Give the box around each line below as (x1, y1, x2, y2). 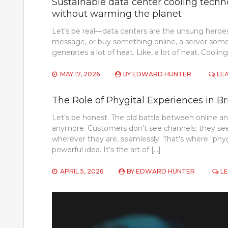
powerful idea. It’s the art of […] (52, 145, 161, 155)
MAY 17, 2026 (60, 70, 100, 78)
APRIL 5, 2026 (60, 167, 103, 176)
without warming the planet (52, 8, 182, 20)
